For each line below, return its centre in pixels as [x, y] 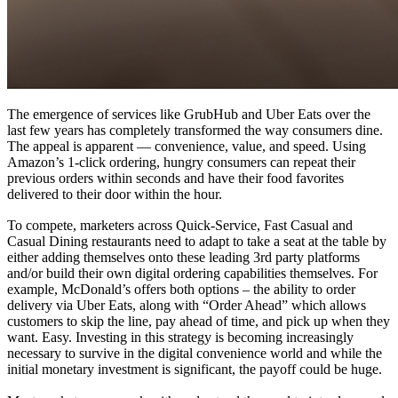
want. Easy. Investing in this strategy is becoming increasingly [180, 338]
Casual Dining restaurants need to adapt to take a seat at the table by [197, 242]
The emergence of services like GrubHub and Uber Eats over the [189, 114]
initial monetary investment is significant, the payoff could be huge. [195, 370]
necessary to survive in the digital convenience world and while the [195, 354]
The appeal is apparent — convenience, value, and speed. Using [187, 146]
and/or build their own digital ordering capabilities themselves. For [192, 274]
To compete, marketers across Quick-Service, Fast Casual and [180, 226]
